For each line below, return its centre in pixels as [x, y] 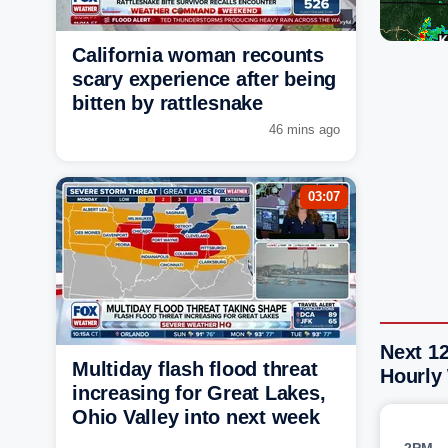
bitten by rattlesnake [167, 102]
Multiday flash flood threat [195, 368]
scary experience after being [204, 78]
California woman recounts [198, 54]
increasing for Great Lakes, [199, 392]
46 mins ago [304, 129]
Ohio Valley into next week [196, 416]
